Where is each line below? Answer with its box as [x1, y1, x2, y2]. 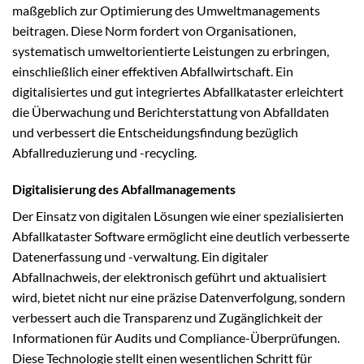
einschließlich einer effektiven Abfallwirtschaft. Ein [12, 63, 293, 79]
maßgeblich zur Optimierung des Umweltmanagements [12, 2, 320, 18]
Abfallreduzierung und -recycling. [12, 144, 197, 160]
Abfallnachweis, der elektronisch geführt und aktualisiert [12, 269, 327, 285]
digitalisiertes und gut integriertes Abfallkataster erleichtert [12, 83, 344, 99]
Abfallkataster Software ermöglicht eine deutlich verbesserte [12, 228, 349, 245]
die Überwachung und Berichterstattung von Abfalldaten [12, 103, 329, 119]
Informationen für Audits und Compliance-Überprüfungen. [12, 330, 340, 346]
